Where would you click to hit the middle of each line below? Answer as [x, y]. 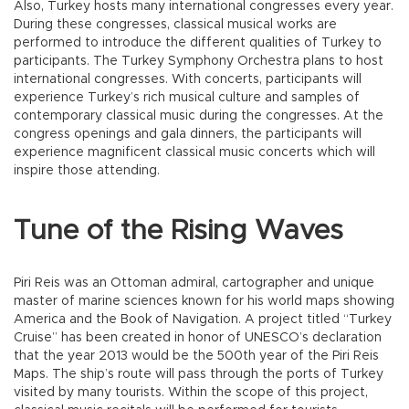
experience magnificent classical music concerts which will [194, 152]
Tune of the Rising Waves [178, 231]
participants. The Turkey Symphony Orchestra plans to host [199, 61]
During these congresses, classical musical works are [175, 24]
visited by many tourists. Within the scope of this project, [191, 392]
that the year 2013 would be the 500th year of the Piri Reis [196, 356]
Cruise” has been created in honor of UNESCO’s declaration [198, 337]
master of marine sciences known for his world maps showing [204, 301]
